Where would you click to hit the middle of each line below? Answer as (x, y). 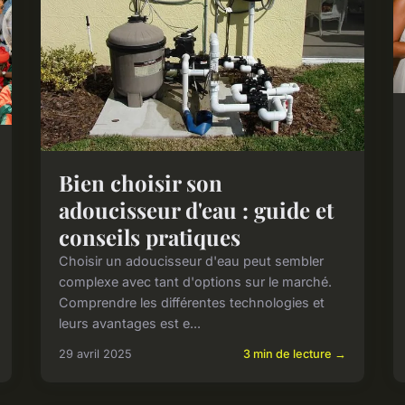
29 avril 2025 (96, 354)
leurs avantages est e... (130, 324)
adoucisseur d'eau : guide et (197, 210)
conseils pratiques (150, 237)
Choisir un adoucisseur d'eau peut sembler (192, 261)
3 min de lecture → (294, 354)
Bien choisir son (141, 183)
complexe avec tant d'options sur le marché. (196, 282)
